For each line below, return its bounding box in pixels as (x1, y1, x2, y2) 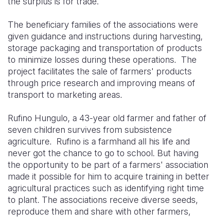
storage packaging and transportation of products (8, 43, 202, 54)
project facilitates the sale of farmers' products (8, 66, 192, 77)
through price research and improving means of (8, 78, 195, 89)
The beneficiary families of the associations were (8, 19, 198, 30)
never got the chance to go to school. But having (8, 148, 199, 159)
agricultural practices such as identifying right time (8, 183, 204, 194)
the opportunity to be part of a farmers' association (8, 160, 208, 170)
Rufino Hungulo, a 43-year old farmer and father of (8, 113, 206, 124)
